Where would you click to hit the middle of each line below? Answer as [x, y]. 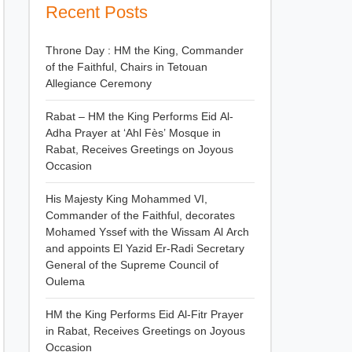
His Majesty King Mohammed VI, [126, 199]
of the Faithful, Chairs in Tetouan [126, 67]
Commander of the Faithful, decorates [140, 215]
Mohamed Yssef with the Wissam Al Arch [147, 232]
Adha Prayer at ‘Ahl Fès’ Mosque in [133, 133]
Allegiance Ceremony [99, 83]
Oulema [65, 281]
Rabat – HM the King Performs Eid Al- [139, 116]
